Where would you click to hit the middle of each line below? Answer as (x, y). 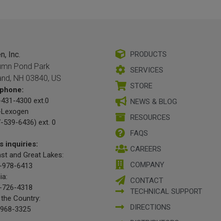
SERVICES (147, 70)
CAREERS (146, 149)
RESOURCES (150, 118)
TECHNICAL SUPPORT (166, 192)
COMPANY (147, 165)
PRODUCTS (148, 55)
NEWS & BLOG (154, 102)
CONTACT (147, 181)
